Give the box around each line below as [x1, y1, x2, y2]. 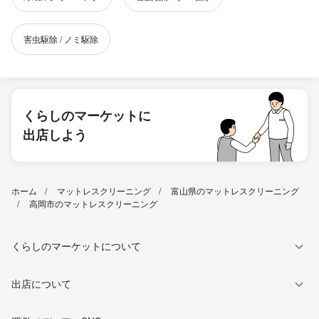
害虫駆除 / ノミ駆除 [23, 33, 98, 46]
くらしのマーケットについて [11, 239, 141, 253]
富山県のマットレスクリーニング [171, 184, 299, 197]
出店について [11, 276, 71, 291]
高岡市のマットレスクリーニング [29, 197, 157, 210]
